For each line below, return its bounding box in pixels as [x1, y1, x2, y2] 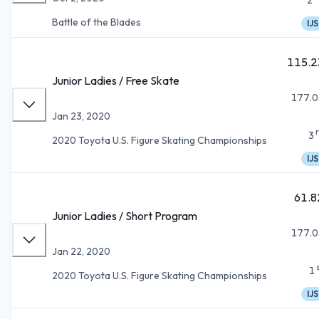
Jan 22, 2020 [52, 244, 110, 258]
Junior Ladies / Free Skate [52, 73, 179, 88]
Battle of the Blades [52, 15, 141, 28]
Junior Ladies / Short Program [52, 208, 197, 223]
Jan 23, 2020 [52, 109, 110, 122]
